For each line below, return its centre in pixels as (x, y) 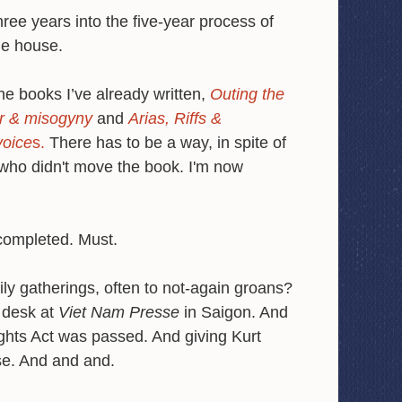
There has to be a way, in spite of (166, 142)
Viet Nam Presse (119, 312)
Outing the (248, 94)
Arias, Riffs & (175, 118)
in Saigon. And (234, 312)
